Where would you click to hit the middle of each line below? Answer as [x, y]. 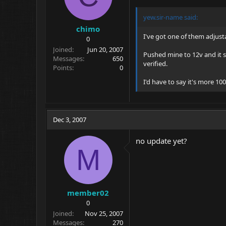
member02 [88, 193]
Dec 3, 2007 [70, 119]
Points [63, 68]
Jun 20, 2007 [105, 49]
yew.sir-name [163, 17]
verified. [155, 64]
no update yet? [161, 140]
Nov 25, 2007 [104, 213]
